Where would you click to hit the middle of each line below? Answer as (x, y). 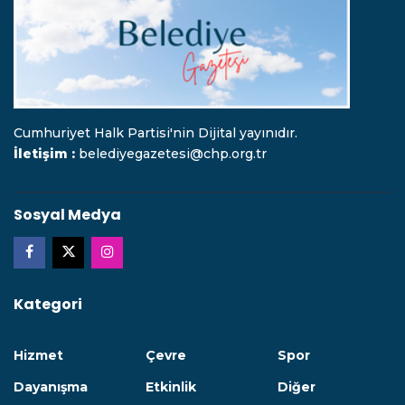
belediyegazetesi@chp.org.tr (173, 154)
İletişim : (46, 154)
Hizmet (38, 355)
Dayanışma (51, 387)
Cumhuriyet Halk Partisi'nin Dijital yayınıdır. (155, 133)
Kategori (48, 304)
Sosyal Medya (67, 215)
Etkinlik (171, 387)
